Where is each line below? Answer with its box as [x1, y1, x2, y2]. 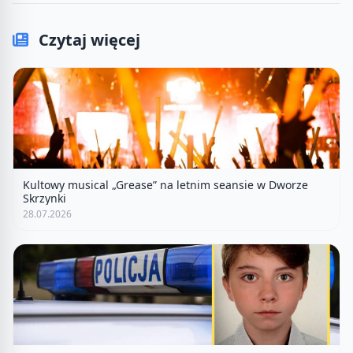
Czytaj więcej [35, 28, 140, 50]
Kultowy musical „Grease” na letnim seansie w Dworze [23, 176, 308, 192]
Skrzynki [23, 190, 66, 206]
